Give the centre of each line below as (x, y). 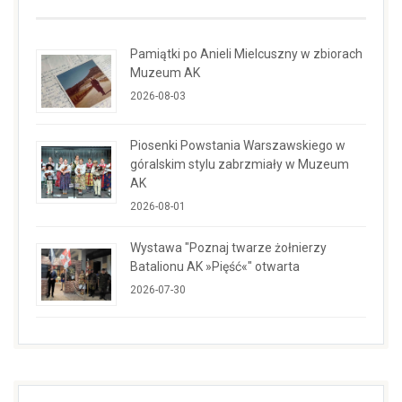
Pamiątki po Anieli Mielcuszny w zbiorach (246, 54)
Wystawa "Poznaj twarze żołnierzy (228, 247)
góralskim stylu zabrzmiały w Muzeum (240, 164)
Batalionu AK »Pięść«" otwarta (215, 266)
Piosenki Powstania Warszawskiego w (238, 145)
